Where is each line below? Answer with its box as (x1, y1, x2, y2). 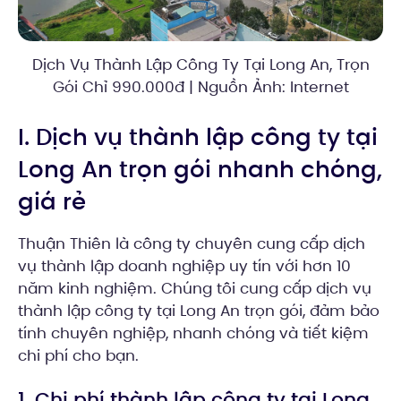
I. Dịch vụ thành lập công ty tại (18, 121, 378, 154)
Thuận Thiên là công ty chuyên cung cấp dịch (18, 233, 365, 255)
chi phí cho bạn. (18, 345, 139, 367)
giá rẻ (18, 185, 86, 218)
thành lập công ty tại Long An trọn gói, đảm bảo (18, 300, 380, 322)
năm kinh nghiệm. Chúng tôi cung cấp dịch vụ (18, 277, 371, 300)
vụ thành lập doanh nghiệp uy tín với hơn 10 (18, 255, 351, 277)
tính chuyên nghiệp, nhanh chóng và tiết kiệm (18, 322, 369, 345)
